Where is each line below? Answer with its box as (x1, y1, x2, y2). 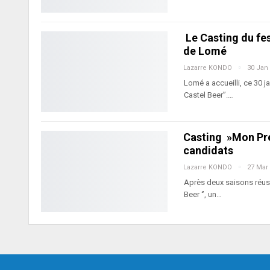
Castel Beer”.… (184, 90, 233, 99)
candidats (183, 144, 233, 157)
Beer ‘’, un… (184, 190, 222, 199)
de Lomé (183, 44, 227, 57)
